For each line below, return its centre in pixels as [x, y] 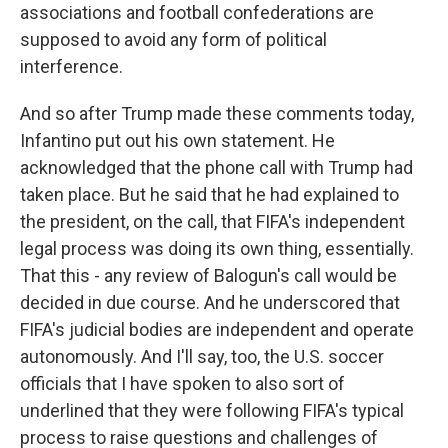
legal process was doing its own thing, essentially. [217, 248]
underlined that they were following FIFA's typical [212, 410]
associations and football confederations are [197, 12]
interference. [71, 66]
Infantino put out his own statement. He [177, 140]
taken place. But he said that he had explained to [209, 194]
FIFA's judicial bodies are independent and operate [217, 329]
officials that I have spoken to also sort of [182, 383]
